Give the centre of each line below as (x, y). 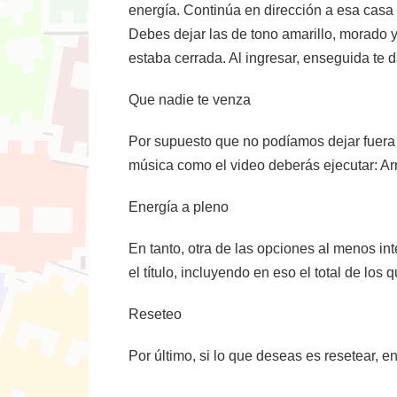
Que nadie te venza (190, 100)
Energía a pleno (179, 207)
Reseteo (155, 314)
